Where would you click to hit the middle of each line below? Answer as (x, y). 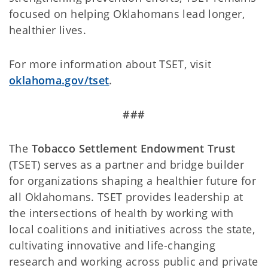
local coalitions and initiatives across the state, (132, 229)
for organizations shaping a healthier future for (133, 181)
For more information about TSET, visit (110, 64)
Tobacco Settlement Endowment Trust (133, 148)
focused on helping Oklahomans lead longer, (127, 14)
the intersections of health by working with (121, 213)
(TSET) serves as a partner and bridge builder (127, 165)
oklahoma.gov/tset (59, 80)
